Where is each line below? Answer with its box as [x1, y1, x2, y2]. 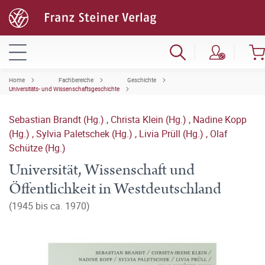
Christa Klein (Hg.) [111, 113, 189, 126]
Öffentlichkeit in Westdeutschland [9, 178, 221, 200]
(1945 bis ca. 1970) [9, 199, 90, 212]
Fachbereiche [59, 76, 93, 84]
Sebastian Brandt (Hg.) [9, 113, 106, 126]
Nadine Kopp [193, 113, 247, 126]
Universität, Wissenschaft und [9, 159, 195, 181]
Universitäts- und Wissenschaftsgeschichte [9, 85, 119, 93]
